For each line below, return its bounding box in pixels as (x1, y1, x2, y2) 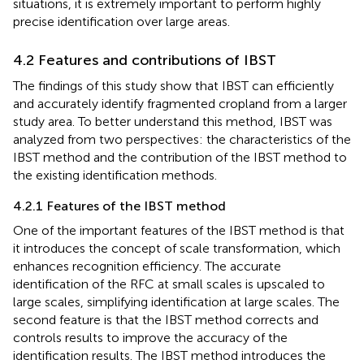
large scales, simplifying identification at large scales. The (13, 293, 340, 310)
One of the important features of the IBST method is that (13, 222, 344, 238)
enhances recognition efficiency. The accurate (13, 258, 281, 274)
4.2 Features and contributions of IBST (13, 50, 276, 69)
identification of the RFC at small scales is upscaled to (13, 275, 325, 292)
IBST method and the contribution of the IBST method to (13, 149, 347, 165)
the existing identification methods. (13, 167, 217, 183)
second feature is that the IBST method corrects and (13, 311, 318, 327)
